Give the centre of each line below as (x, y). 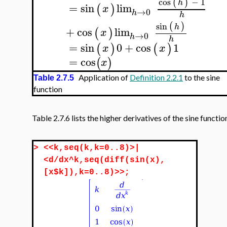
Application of (102, 77)
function (48, 89)
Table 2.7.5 (54, 78)
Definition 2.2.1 (156, 77)
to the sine (201, 77)
